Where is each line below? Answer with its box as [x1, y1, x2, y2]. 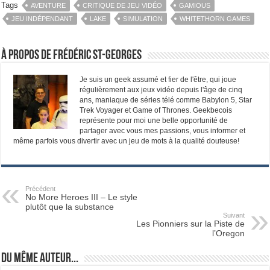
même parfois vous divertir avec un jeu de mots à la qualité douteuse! [13, 136, 240, 145]
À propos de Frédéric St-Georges [1, 48, 142, 63]
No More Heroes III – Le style [25, 192, 138, 202]
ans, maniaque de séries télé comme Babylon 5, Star [80, 95, 253, 104]
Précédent [25, 184, 56, 192]
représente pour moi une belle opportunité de [80, 116, 228, 125]
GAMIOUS [179, 1, 211, 9]
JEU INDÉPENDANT [11, 14, 74, 22]
